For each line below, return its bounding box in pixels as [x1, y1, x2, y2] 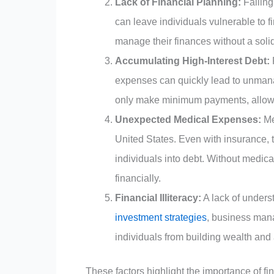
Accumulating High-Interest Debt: [115, 56, 270, 67]
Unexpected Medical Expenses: [115, 114, 261, 125]
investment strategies [115, 212, 207, 223]
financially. [115, 173, 161, 184]
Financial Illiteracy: [115, 193, 201, 204]
